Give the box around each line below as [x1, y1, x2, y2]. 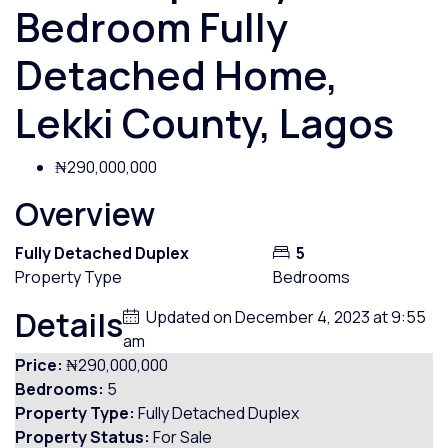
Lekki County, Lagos [15, 95, 394, 150]
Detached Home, [15, 47, 338, 102]
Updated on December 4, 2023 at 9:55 [143, 306, 426, 328]
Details [15, 303, 123, 347]
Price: [15, 354, 63, 376]
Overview [15, 192, 155, 236]
